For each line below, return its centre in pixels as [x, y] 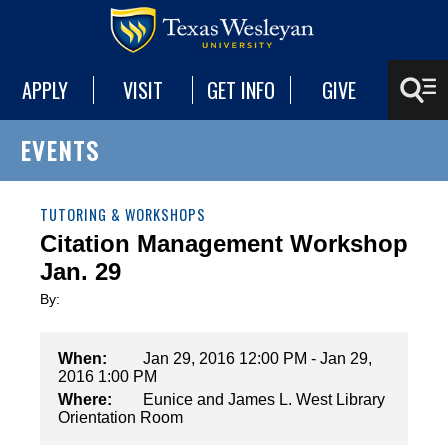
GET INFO [241, 90]
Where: [85, 399]
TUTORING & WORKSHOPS [123, 214]
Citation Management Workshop [224, 243]
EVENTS [60, 150]
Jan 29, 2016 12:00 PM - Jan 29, [257, 358]
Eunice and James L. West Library [264, 399]
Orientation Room [120, 417]
